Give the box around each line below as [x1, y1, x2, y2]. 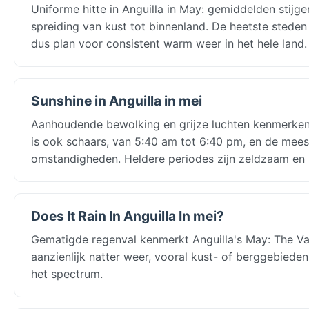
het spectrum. [31, 266, 103, 281]
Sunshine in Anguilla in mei [31, 92, 202, 109]
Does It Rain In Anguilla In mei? [31, 207, 224, 224]
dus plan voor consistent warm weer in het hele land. [31, 36, 307, 50]
